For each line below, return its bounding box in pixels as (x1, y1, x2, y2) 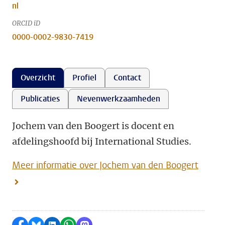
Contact (114, 72, 141, 83)
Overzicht (21, 72, 55, 83)
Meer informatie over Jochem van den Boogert (12, 159, 198, 171)
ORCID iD (12, 19, 40, 28)
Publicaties (21, 93, 60, 104)
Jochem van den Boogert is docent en (12, 120, 174, 132)
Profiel (72, 72, 96, 83)
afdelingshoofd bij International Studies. (12, 136, 191, 147)
